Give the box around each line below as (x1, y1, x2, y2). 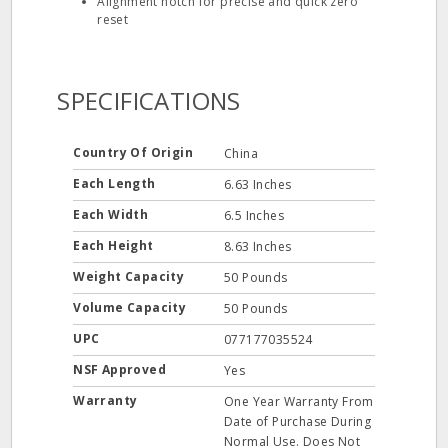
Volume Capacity (73, 299, 190, 316)
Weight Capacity (73, 268, 188, 285)
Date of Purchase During (224, 413, 372, 430)
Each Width (73, 206, 152, 223)
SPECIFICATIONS (57, 84, 241, 117)
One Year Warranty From (224, 393, 374, 410)
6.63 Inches (224, 176, 292, 193)
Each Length (73, 175, 160, 192)
